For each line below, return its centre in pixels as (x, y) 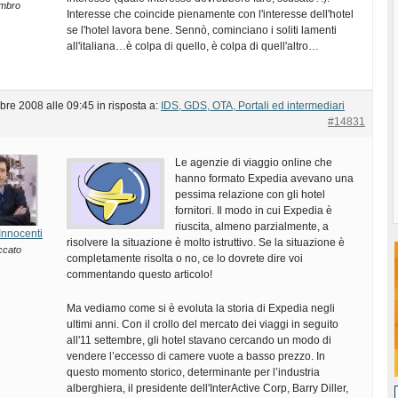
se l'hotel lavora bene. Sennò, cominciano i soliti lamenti (202, 30)
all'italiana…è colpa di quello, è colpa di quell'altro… (193, 46)
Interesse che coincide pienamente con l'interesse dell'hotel (210, 14)
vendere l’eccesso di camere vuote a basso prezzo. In (196, 356)
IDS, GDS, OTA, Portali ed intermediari (253, 106)
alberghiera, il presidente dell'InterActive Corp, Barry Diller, (207, 388)
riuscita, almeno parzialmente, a (252, 227)
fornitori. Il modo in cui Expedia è (254, 211)
